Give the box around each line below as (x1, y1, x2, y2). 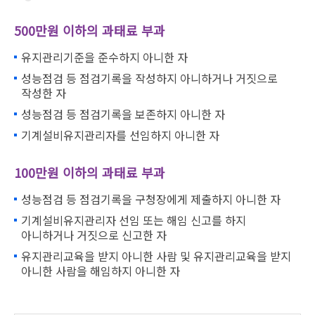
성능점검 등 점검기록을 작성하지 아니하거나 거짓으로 (21, 70, 278, 87)
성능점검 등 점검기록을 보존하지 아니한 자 (21, 105, 225, 123)
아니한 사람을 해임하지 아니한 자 (21, 262, 180, 280)
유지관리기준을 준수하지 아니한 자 (21, 49, 188, 66)
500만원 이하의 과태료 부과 (14, 21, 165, 40)
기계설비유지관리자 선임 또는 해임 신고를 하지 (21, 212, 246, 229)
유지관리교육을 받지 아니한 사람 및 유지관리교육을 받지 (21, 247, 291, 265)
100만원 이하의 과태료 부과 (14, 163, 165, 182)
